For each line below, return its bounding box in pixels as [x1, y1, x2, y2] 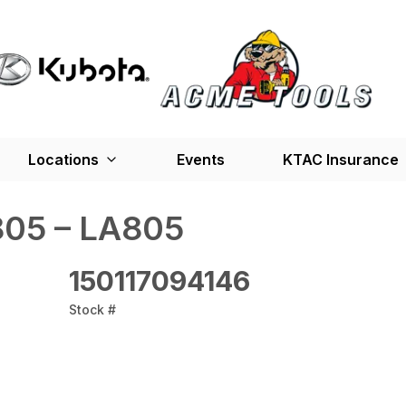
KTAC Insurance [282, 150, 399, 169]
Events [176, 150, 225, 169]
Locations [27, 150, 99, 169]
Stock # [69, 302, 116, 317]
